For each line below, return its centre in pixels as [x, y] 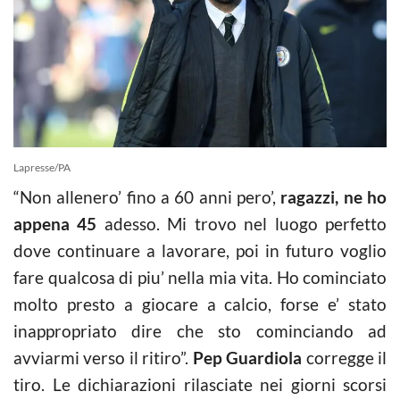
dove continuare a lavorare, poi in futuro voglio [200, 250]
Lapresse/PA [42, 167]
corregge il [345, 357]
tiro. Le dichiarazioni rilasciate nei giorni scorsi [200, 384]
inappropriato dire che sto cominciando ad [200, 330]
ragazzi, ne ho [334, 196]
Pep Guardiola [247, 357]
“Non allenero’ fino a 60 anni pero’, [147, 196]
